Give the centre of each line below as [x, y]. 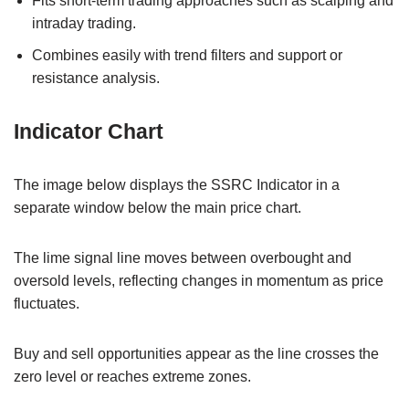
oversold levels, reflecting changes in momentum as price [199, 281]
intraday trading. [84, 24]
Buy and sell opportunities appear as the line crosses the [196, 354]
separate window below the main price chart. [157, 208]
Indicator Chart [89, 132]
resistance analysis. [96, 79]
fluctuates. [47, 304]
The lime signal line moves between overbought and [183, 258]
